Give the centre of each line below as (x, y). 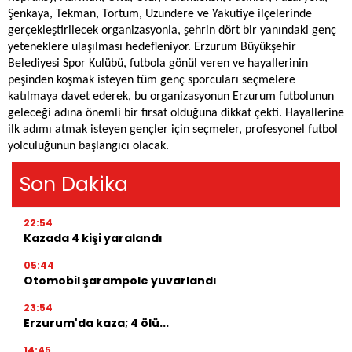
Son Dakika (74, 185)
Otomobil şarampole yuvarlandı (120, 281)
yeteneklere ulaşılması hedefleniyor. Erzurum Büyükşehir (152, 48)
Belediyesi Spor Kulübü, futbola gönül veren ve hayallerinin (158, 64)
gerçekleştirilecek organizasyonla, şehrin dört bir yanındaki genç (172, 31)
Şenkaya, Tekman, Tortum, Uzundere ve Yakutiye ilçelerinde (160, 15)
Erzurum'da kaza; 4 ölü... (96, 323)
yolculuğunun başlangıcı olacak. (88, 147)
